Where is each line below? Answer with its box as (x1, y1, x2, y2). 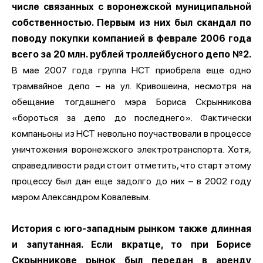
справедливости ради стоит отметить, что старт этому (12, 159, 251, 171)
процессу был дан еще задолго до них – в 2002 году (12, 175, 251, 187)
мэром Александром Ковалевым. (12, 191, 150, 203)
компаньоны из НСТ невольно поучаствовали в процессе (12, 127, 251, 139)
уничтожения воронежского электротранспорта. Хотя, (12, 143, 251, 155)
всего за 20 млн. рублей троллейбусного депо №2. (12, 48, 251, 60)
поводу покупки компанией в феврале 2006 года (12, 32, 251, 44)
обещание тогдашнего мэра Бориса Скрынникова (12, 96, 251, 107)
